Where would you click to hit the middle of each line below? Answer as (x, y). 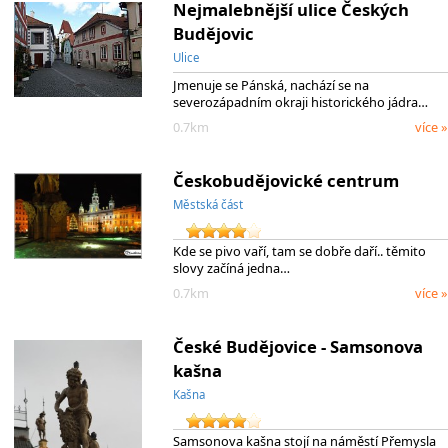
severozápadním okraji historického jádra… (300, 102)
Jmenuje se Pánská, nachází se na (270, 85)
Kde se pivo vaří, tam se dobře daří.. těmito (299, 251)
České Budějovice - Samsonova (297, 346)
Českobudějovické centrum (285, 180)
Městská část (207, 204)
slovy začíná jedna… (231, 268)
